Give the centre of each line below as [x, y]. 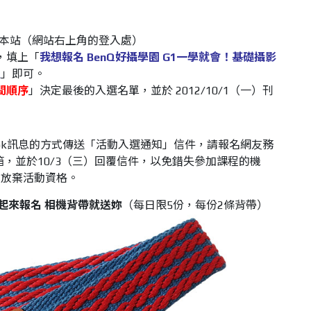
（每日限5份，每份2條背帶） [196, 205]
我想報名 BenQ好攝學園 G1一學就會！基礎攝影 [158, 57]
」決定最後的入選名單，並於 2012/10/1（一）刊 [151, 91]
